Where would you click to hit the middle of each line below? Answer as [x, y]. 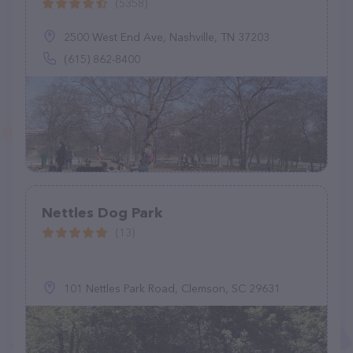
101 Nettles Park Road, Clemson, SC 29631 [172, 288]
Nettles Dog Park [102, 213]
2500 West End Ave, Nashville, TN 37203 [167, 37]
